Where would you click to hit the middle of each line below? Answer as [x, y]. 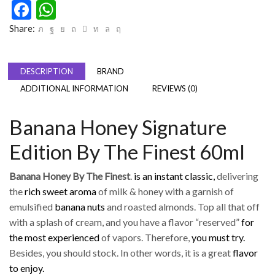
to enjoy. [27, 268]
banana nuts [79, 206]
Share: [22, 28]
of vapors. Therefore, [145, 237]
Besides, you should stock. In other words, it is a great [121, 252]
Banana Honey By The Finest [70, 176]
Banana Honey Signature [118, 127]
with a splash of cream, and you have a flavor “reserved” [125, 222]
